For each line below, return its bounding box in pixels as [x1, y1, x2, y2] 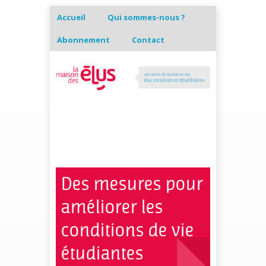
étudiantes [61, 243, 144, 264]
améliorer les [61, 197, 163, 217]
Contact [132, 34, 164, 45]
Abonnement [57, 34, 110, 45]
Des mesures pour [61, 174, 203, 194]
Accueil [57, 12, 85, 23]
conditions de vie [61, 220, 194, 240]
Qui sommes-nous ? [107, 12, 185, 23]
